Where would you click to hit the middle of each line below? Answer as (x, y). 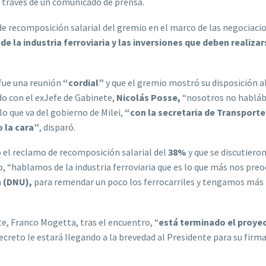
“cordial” (83, 82)
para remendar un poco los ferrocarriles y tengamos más (148, 182)
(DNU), (18, 182)
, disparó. (57, 127)
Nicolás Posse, (148, 97)
